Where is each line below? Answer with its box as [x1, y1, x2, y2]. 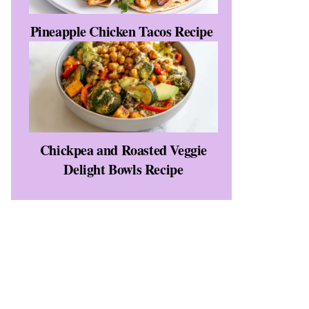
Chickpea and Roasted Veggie [39, 139, 208, 160]
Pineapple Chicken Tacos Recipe [30, 21, 213, 41]
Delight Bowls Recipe [63, 159, 183, 179]
